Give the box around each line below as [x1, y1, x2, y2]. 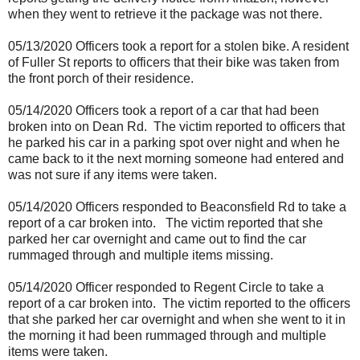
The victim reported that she [166, 216, 323, 231]
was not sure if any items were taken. [8, 168, 217, 182]
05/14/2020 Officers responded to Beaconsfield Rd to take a [8, 200, 346, 215]
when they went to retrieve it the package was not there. [8, 7, 322, 22]
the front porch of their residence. [8, 72, 194, 86]
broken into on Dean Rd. [8, 120, 147, 134]
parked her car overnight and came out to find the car [8, 232, 306, 247]
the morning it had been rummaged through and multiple [8, 329, 326, 343]
